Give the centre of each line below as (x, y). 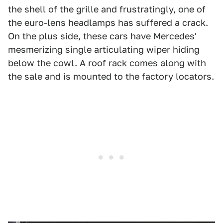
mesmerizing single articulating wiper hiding (104, 50)
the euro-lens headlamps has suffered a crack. (108, 23)
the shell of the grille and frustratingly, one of (107, 9)
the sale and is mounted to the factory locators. (111, 77)
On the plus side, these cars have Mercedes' (102, 36)
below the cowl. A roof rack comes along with (107, 63)
